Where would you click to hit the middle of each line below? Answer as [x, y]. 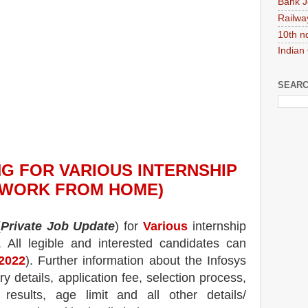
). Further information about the [113, 260]
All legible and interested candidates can [127, 243]
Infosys [227, 260]
